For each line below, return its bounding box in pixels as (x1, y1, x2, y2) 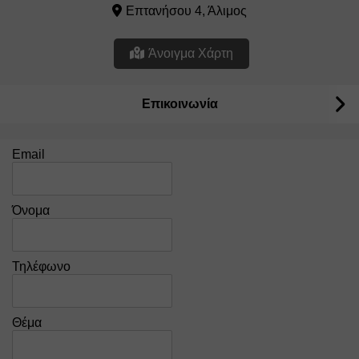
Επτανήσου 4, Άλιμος (126, 4, 247, 18)
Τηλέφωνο (12, 260, 71, 273)
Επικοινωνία (141, 97, 218, 111)
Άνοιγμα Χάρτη (148, 46, 233, 60)
